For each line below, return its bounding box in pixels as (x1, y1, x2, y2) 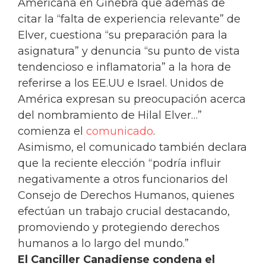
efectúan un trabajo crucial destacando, (18, 205, 230, 218)
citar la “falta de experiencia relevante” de (18, 12, 240, 26)
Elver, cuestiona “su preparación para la (18, 28, 227, 42)
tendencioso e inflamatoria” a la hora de (18, 61, 231, 74)
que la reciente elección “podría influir (18, 157, 221, 170)
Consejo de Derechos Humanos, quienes (18, 189, 235, 202)
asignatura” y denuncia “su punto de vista (18, 45, 240, 58)
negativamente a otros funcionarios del (18, 173, 228, 186)
